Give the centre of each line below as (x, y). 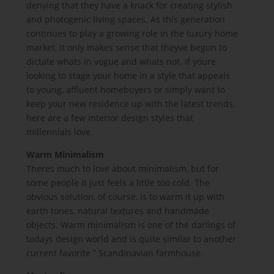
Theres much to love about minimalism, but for (123, 168)
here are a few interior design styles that (110, 118)
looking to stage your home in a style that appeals (128, 76)
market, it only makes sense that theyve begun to (127, 47)
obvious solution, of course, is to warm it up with (126, 197)
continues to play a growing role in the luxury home (132, 33)
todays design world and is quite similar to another (131, 239)
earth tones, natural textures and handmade (118, 211)
